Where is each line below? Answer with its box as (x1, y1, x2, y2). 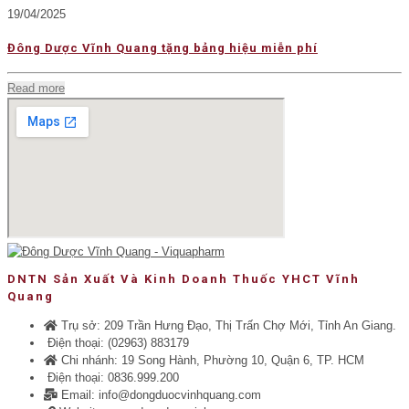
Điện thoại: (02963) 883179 (47, 336, 189, 351)
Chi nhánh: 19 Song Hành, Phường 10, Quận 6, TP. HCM (61, 353, 364, 368)
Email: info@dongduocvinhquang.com (61, 388, 261, 403)
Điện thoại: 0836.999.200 (47, 371, 179, 385)
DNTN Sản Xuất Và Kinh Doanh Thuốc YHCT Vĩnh (7, 272, 360, 287)
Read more (7, 81, 65, 96)
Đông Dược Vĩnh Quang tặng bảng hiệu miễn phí (7, 40, 318, 55)
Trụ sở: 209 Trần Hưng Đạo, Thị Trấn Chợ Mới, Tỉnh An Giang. (61, 319, 396, 333)
